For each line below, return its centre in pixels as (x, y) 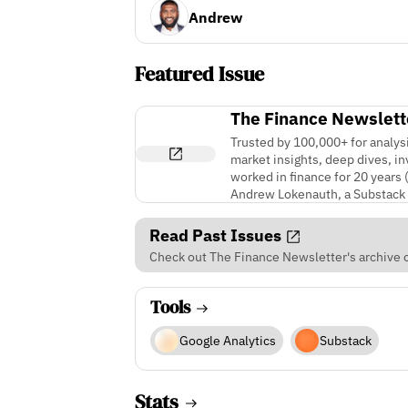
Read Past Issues (217, 235)
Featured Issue (199, 75)
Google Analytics (227, 341)
